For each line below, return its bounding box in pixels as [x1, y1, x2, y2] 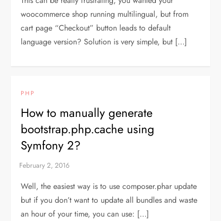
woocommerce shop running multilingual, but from [21, 8, 189, 20]
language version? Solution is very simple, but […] [21, 36, 187, 47]
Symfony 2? [21, 136, 81, 154]
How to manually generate [21, 104, 153, 121]
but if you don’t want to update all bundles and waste [21, 194, 198, 206]
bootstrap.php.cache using [21, 120, 155, 138]
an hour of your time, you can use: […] [21, 208, 149, 220]
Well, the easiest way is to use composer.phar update [21, 180, 197, 192]
